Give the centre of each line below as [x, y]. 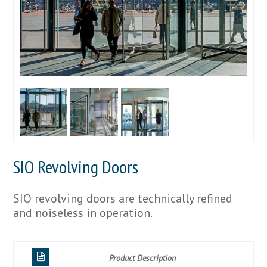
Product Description [142, 258]
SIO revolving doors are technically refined [123, 198]
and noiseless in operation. [83, 212]
